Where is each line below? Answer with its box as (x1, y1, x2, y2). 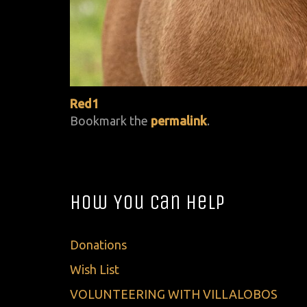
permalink (151, 113, 207, 127)
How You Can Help (70, 189, 225, 214)
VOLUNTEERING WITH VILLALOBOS (70, 287, 278, 302)
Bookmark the (70, 113, 151, 127)
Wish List (70, 262, 119, 277)
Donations (70, 238, 127, 252)
